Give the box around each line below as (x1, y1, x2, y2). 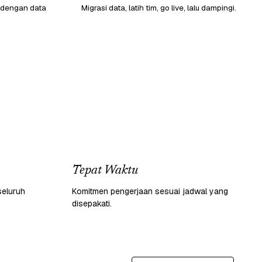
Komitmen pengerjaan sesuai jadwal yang (72, 185, 228, 196)
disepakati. (72, 198, 112, 209)
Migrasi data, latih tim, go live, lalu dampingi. (81, 2, 236, 13)
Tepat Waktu (72, 164, 138, 177)
